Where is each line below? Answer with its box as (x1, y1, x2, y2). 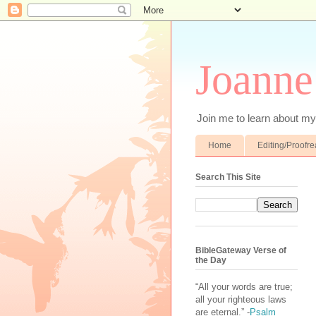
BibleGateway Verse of (195, 245, 286, 255)
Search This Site (195, 171, 261, 182)
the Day (195, 255, 226, 265)
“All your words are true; (195, 281, 293, 292)
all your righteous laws (195, 293, 286, 305)
